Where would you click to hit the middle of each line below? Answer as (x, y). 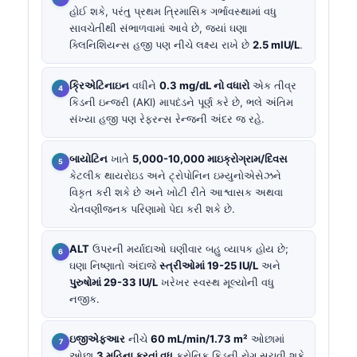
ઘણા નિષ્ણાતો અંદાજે (114, 266)
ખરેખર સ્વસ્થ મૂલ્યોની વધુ (216, 282)
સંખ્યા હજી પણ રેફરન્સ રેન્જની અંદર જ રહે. (167, 118)
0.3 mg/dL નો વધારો (204, 85)
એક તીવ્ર (273, 85)
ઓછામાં (266, 339)
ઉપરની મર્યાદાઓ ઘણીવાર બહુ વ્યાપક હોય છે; (189, 249)
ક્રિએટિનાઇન (99, 85)
